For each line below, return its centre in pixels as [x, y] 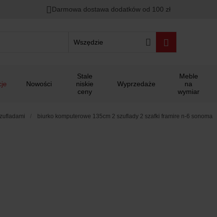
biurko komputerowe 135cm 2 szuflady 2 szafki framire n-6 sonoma [125, 116]
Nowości [39, 84]
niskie [85, 84]
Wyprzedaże [137, 84]
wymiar [188, 92]
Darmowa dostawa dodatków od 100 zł [111, 9]
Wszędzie [88, 42]
